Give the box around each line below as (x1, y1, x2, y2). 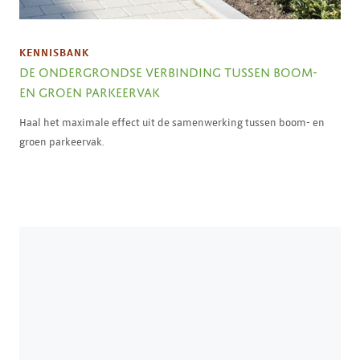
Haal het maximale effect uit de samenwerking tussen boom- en (19, 117, 325, 130)
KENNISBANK (19, 46, 89, 60)
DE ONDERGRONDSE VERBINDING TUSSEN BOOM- (19, 61, 317, 81)
